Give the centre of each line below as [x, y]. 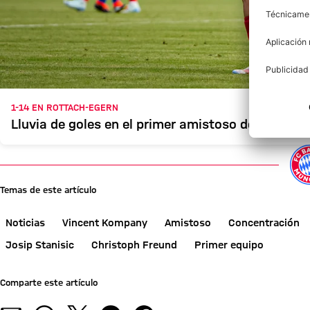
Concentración [264, 223]
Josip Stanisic [40, 245]
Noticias [25, 223]
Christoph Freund [134, 245]
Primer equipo [229, 245]
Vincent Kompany [105, 223]
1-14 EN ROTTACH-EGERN [65, 107]
